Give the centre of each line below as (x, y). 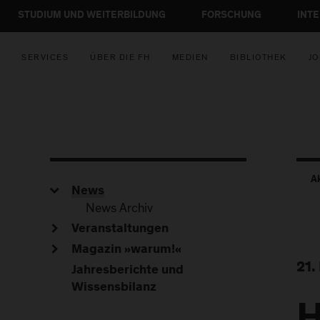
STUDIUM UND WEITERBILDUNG (92, 16)
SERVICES (45, 57)
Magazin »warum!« (126, 250)
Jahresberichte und (127, 271)
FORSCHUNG (231, 16)
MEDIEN (190, 57)
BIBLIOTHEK (258, 57)
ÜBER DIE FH (120, 57)
